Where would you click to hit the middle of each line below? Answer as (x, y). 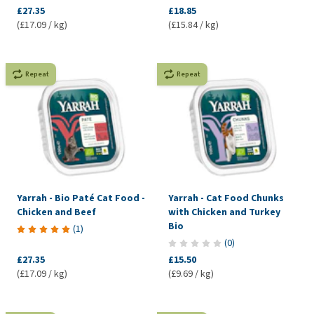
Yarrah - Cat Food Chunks (226, 198)
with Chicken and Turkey (224, 212)
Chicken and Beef (56, 212)
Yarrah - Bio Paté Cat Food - (81, 198)
